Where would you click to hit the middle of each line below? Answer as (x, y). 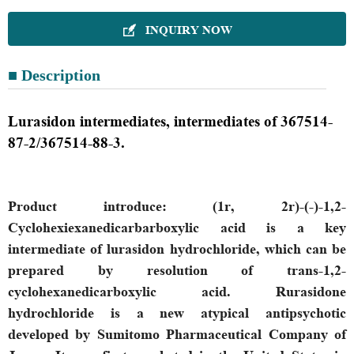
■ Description (54, 75)
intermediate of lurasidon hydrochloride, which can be (177, 248)
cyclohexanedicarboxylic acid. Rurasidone (177, 291)
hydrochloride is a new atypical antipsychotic (177, 312)
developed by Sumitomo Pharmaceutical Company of (177, 333)
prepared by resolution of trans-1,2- (177, 269)
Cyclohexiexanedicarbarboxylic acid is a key (177, 227)
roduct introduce (89, 205)
